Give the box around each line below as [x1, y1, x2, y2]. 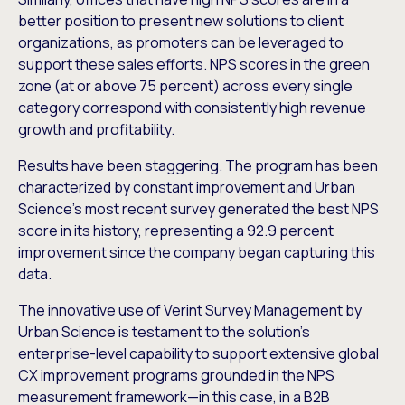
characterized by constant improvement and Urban [18, 176, 355, 197]
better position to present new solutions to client [18, 10, 344, 31]
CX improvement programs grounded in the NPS [18, 364, 334, 385]
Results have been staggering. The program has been [18, 155, 378, 175]
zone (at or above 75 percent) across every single [18, 75, 353, 96]
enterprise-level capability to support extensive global [18, 343, 379, 363]
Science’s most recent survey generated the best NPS [18, 198, 379, 219]
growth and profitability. [18, 118, 174, 139]
